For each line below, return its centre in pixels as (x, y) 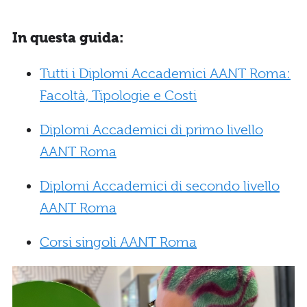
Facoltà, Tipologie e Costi (118, 95)
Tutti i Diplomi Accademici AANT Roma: (165, 73)
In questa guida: (68, 38)
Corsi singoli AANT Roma (118, 242)
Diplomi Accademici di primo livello (151, 130)
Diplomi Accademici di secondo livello (160, 186)
